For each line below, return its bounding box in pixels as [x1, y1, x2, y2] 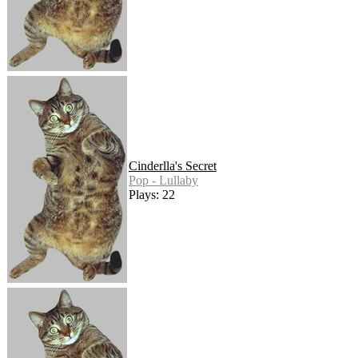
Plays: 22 [129, 188, 175, 202]
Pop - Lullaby [129, 173, 198, 188]
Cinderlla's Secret [129, 159, 217, 173]
